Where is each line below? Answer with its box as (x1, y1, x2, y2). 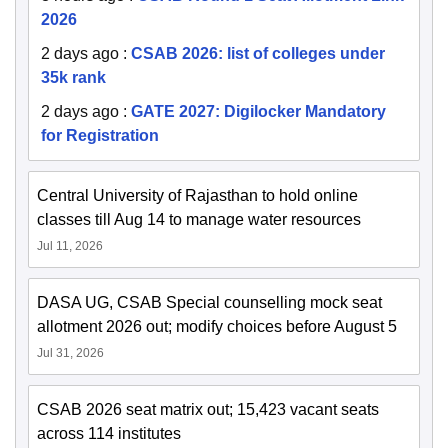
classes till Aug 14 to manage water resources (37, 211, 361, 229)
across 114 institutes (37, 425, 181, 443)
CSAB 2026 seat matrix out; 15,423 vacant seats (37, 401, 379, 419)
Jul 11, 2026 (37, 239, 103, 254)
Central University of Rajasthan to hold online (37, 187, 358, 205)
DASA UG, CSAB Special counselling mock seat (37, 294, 382, 312)
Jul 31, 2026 (37, 346, 104, 361)
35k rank (41, 69, 106, 87)
